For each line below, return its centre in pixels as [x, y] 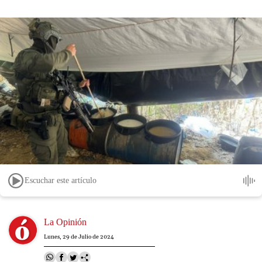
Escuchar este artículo [61, 180]
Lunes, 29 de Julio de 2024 [79, 237]
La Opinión [65, 222]
